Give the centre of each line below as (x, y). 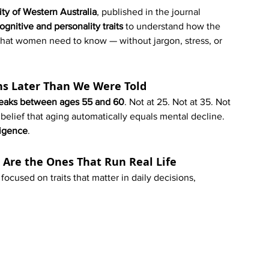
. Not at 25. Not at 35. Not (179, 102)
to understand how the (173, 26)
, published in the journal (150, 12)
